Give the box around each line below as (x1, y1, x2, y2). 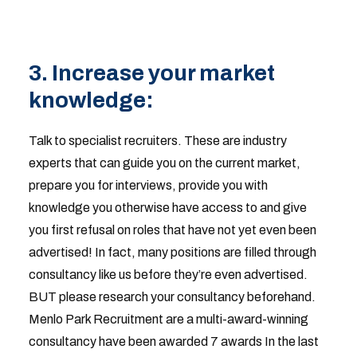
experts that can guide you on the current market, (28, 156, 300, 170)
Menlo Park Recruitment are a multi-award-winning (28, 312, 308, 326)
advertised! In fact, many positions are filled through (28, 245, 316, 259)
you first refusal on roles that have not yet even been (28, 223, 316, 237)
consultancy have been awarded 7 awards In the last (28, 335, 319, 348)
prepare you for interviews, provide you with (28, 178, 268, 192)
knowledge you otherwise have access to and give (28, 201, 307, 214)
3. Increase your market (28, 61, 275, 85)
